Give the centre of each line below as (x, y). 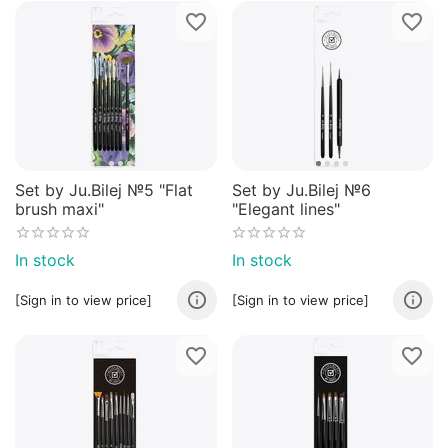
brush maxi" (59, 208)
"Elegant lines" (285, 208)
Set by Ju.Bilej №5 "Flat (104, 189)
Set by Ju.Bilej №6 (301, 189)
